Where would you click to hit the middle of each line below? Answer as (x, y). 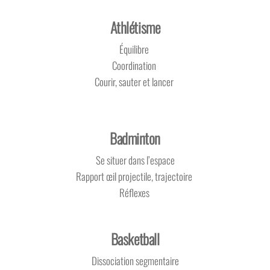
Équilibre (135, 49)
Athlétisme (135, 27)
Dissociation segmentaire (135, 261)
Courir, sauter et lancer (135, 82)
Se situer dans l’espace (135, 160)
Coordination (135, 66)
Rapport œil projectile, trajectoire (135, 177)
